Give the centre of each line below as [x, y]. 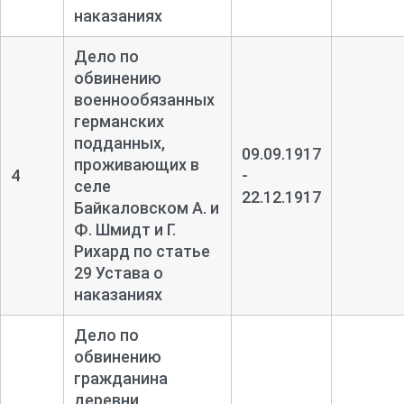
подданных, [119, 142]
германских [119, 121]
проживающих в [136, 164]
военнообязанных [144, 99]
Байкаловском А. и [146, 207]
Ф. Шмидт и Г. [124, 229]
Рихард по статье [142, 251]
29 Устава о [118, 272]
